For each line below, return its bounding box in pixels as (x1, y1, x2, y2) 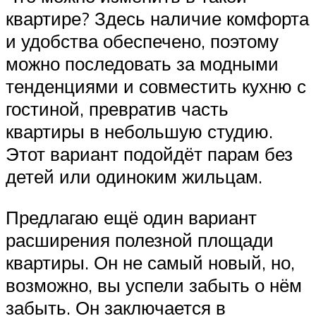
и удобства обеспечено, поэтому (6, 30, 279, 53)
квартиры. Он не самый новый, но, (6, 250, 295, 274)
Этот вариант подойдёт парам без (6, 142, 293, 166)
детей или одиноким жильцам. (6, 165, 262, 188)
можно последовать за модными (6, 52, 279, 75)
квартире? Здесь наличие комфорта (6, 7, 309, 30)
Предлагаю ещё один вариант (6, 205, 257, 229)
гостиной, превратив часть (6, 97, 229, 121)
